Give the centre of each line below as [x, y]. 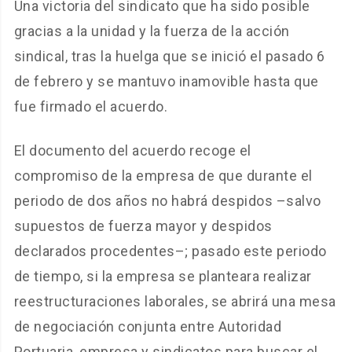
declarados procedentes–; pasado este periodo [170, 251]
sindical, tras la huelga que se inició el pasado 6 [169, 57]
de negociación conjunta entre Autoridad [148, 327]
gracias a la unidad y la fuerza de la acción [152, 31]
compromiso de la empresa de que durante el [163, 176]
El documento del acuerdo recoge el [132, 151]
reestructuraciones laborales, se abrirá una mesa [175, 302]
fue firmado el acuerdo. [91, 107]
